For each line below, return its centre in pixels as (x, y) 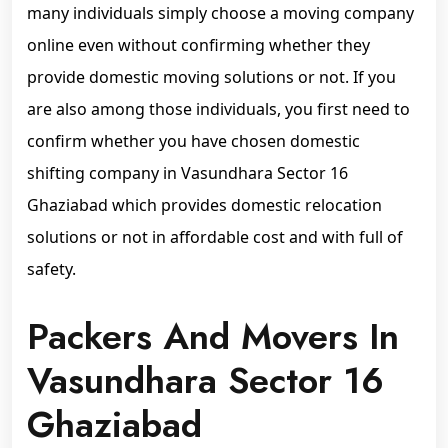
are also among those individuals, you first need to (218, 109)
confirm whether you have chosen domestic (193, 141)
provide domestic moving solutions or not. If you (211, 77)
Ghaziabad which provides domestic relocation (204, 205)
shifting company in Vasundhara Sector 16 (187, 173)
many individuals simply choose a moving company (220, 13)
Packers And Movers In (213, 336)
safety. (51, 269)
